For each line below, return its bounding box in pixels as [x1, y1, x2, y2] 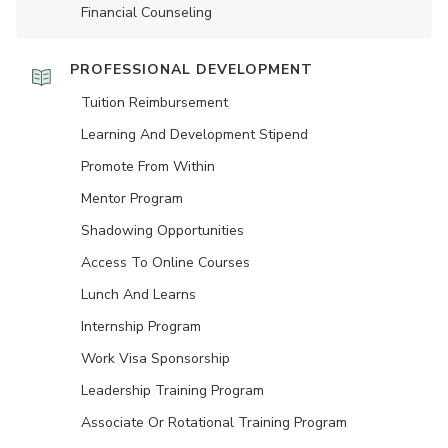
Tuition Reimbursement [81, 93, 228, 113]
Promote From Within [81, 157, 215, 177]
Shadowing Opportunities [81, 221, 244, 241]
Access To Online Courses [81, 253, 250, 273]
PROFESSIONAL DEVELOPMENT [70, 60, 313, 80]
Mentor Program [81, 189, 183, 209]
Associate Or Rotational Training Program [81, 413, 347, 433]
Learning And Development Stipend [81, 125, 308, 145]
